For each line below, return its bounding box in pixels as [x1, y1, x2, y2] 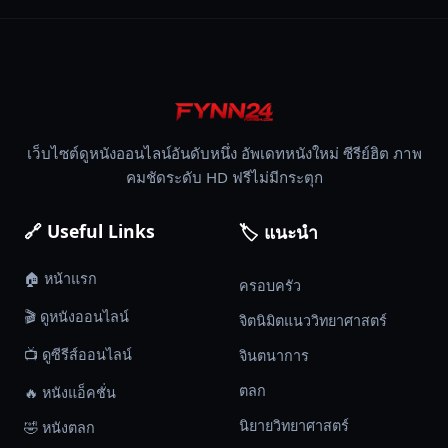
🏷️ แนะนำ [239, 220, 318, 245]
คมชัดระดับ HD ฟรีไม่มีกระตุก [125, 167, 323, 188]
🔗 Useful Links [24, 219, 155, 244]
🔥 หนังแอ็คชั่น [24, 383, 116, 403]
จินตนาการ [239, 346, 309, 366]
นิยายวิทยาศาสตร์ [239, 416, 349, 436]
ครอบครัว [239, 276, 301, 296]
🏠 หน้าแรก [24, 269, 97, 289]
